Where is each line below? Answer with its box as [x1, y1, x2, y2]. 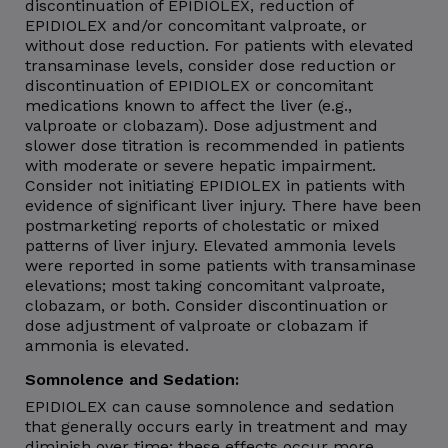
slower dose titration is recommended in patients [25, 135, 405, 155]
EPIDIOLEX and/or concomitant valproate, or [25, 15, 367, 35]
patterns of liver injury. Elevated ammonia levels [25, 235, 396, 255]
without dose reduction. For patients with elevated [25, 35, 414, 55]
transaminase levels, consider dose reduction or [25, 55, 396, 75]
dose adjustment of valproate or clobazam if [25, 315, 367, 335]
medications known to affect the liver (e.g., [25, 95, 352, 115]
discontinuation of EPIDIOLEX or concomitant [25, 75, 373, 95]
